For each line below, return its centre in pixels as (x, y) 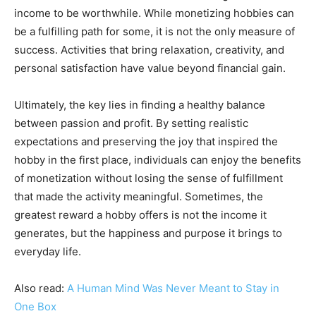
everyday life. (48, 252)
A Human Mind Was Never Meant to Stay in (173, 288)
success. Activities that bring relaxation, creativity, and (149, 50)
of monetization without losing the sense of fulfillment (148, 178)
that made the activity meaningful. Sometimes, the (139, 197)
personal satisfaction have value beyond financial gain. (150, 68)
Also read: (41, 288)
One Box (35, 307)
